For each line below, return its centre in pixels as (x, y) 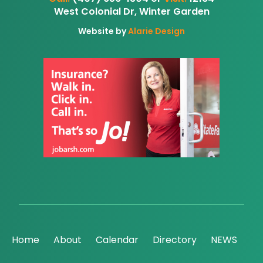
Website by (103, 31)
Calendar (117, 240)
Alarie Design (156, 31)
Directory (175, 240)
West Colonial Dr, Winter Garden (131, 12)
